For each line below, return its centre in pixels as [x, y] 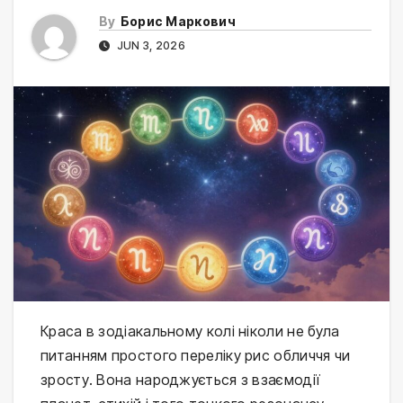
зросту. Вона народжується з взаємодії [180, 379]
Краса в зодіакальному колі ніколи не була [190, 331]
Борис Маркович [178, 22]
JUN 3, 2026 [149, 46]
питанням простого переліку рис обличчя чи [196, 355]
